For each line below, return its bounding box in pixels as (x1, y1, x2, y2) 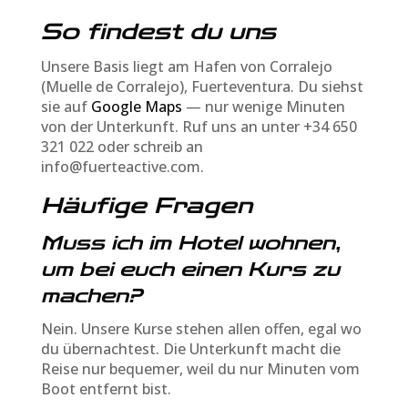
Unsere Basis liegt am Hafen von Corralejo (40, 56, 332, 76)
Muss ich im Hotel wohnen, (40, 230, 341, 255)
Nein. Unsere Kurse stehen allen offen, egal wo (40, 318, 362, 339)
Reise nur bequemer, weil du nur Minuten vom (40, 358, 360, 379)
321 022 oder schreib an (40, 136, 203, 157)
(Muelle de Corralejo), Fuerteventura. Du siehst (40, 76, 363, 97)
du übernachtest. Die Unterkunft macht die (40, 338, 341, 359)
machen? (40, 283, 142, 308)
